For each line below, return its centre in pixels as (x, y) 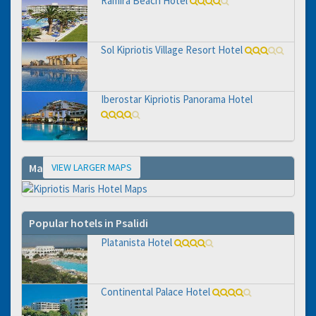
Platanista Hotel (136, 243)
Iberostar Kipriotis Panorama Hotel (176, 99)
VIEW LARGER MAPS (92, 168)
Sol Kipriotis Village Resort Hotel (171, 50)
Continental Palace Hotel (155, 292)
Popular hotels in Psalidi (89, 223)
